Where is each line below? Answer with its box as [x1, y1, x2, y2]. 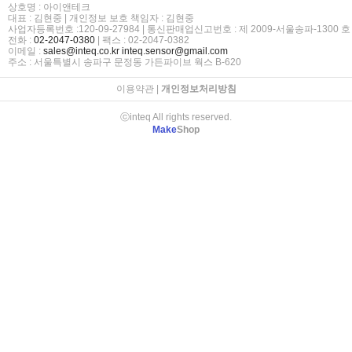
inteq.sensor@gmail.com [122, 45, 228, 57]
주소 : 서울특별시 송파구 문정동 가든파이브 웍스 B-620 [8, 56, 241, 68]
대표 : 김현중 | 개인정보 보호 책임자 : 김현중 [8, 12, 194, 24]
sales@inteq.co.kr [43, 45, 119, 57]
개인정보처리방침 [160, 82, 236, 94]
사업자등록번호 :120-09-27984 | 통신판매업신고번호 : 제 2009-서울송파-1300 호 [8, 23, 350, 35]
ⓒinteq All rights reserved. [120, 111, 232, 123]
